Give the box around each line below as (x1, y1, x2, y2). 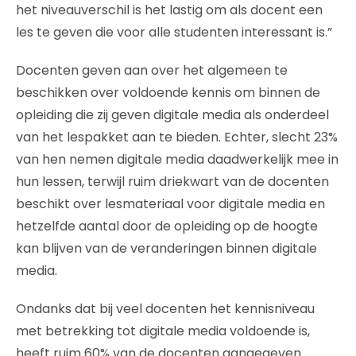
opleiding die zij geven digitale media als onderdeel (16, 106, 329, 125)
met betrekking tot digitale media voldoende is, (16, 322, 310, 341)
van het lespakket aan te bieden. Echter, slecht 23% (16, 128, 338, 147)
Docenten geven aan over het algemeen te (16, 61, 288, 80)
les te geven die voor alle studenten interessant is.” (16, 23, 332, 42)
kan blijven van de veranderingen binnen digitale (16, 239, 317, 258)
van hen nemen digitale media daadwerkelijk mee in (16, 150, 339, 169)
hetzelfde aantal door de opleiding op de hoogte (16, 217, 318, 236)
